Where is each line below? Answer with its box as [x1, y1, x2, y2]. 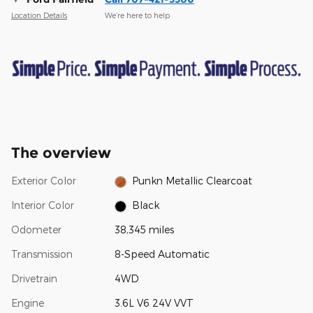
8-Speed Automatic [114, 248, 210, 261]
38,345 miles [114, 224, 174, 236]
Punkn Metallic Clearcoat [132, 175, 253, 187]
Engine [11, 297, 44, 310]
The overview [11, 144, 111, 162]
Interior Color [11, 199, 74, 212]
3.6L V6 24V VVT [114, 297, 194, 310]
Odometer [11, 224, 61, 236]
